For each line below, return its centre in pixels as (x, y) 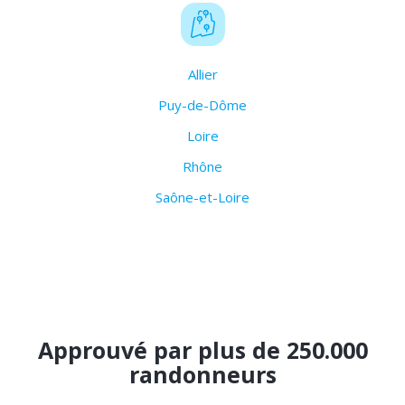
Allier (202, 75)
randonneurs (202, 375)
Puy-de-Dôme (202, 105)
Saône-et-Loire (202, 198)
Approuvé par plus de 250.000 (202, 350)
